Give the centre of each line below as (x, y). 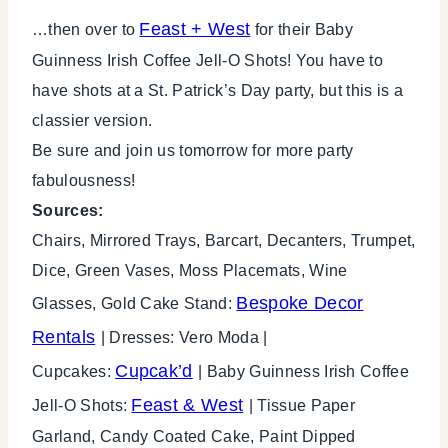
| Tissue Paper (302, 405)
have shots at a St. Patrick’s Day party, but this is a (218, 90)
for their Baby (302, 29)
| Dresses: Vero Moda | (184, 337)
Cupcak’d (154, 370)
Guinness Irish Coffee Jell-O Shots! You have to (208, 60)
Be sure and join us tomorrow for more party (193, 150)
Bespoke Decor (300, 302)
